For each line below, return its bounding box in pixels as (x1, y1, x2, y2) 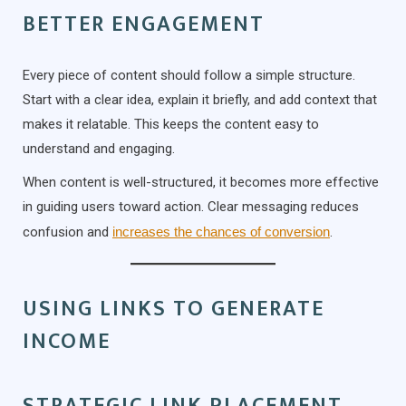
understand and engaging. (23, 140, 175, 157)
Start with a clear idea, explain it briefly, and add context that (23, 91, 377, 108)
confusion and (23, 223, 112, 240)
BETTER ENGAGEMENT (23, 5, 265, 43)
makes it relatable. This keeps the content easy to (23, 115, 319, 132)
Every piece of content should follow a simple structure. (23, 66, 355, 83)
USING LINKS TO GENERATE (23, 290, 324, 327)
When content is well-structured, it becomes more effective (23, 173, 379, 190)
